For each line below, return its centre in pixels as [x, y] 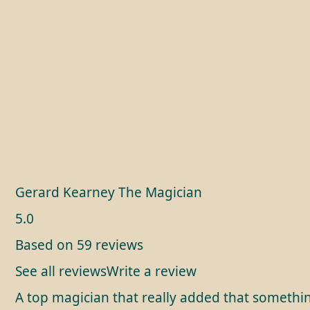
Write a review [152, 272]
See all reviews [61, 272]
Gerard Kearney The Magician [109, 193]
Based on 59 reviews [79, 245]
